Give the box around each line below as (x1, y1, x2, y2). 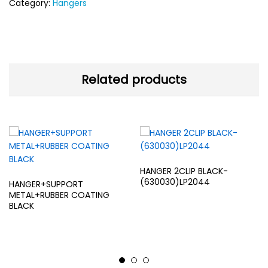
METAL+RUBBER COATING (9, 189, 109, 202)
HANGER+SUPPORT (9, 178, 83, 191)
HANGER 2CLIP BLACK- (140, 165, 228, 178)
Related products (81, 71, 187, 89)
